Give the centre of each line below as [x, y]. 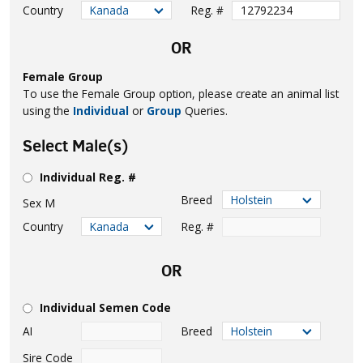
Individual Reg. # [88, 177]
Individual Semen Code [105, 308]
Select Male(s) [75, 146]
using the [48, 110]
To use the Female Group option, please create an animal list [181, 93]
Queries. [205, 110]
